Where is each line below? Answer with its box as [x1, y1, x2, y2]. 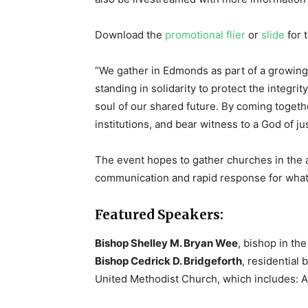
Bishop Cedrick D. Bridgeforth [95, 254, 242, 267]
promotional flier [165, 27, 245, 41]
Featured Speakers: [95, 206, 223, 223]
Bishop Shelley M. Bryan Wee [95, 236, 238, 250]
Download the [95, 27, 165, 41]
